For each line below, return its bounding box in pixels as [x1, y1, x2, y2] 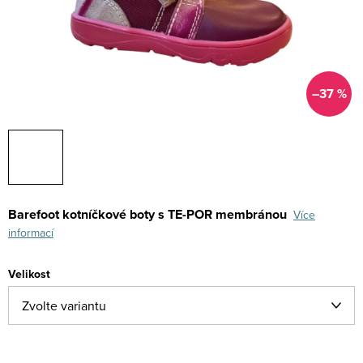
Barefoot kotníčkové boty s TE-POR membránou [8, 205, 290, 224]
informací [8, 224, 53, 241]
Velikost [8, 266, 50, 283]
